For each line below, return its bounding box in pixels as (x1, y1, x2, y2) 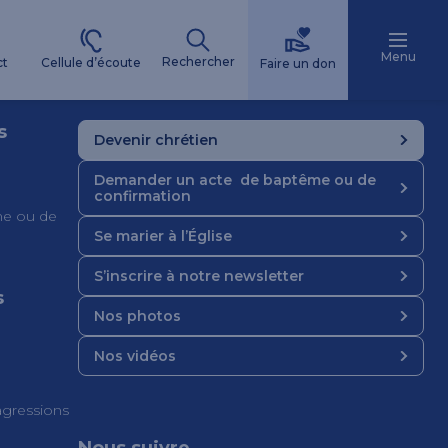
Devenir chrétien (94, 131, 218, 149)
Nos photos (94, 307, 181, 325)
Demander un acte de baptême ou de (94, 171, 376, 189)
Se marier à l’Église (94, 227, 232, 245)
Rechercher (161, 54, 235, 69)
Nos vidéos (94, 347, 176, 365)
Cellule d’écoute (40, 54, 141, 70)
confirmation (94, 187, 191, 205)
